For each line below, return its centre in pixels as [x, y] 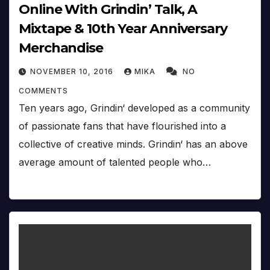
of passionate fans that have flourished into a [122, 126]
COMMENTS [43, 91]
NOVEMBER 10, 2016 [73, 72]
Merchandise [61, 48]
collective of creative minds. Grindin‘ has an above [133, 144]
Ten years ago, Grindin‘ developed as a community [134, 108]
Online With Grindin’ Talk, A [108, 10]
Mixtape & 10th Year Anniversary [123, 29]
